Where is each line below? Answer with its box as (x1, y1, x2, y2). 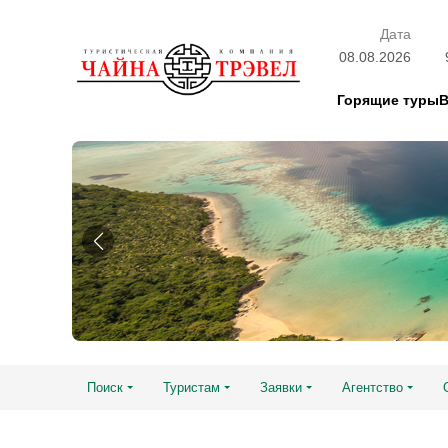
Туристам (163, 380, 221, 395)
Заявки (260, 380, 303, 395)
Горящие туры (337, 92, 439, 108)
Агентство (342, 380, 404, 395)
